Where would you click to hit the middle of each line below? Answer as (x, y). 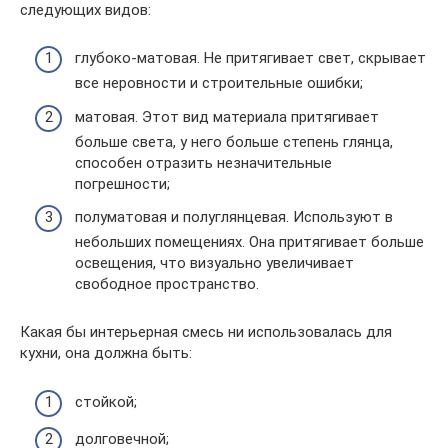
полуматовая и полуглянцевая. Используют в (234, 217)
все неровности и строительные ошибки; (219, 83)
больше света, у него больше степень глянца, (234, 141)
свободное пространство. (167, 284)
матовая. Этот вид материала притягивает (227, 116)
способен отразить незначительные (203, 162)
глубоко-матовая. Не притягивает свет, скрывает (250, 58)
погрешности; (122, 183)
